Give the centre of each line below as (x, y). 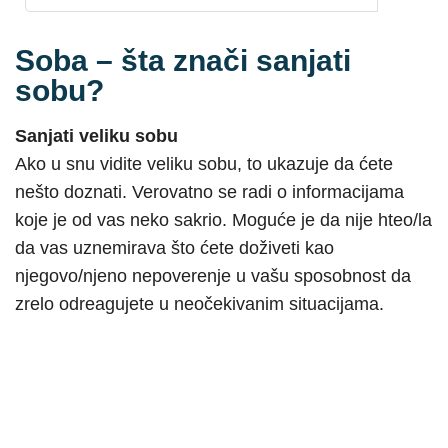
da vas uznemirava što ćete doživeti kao (174, 247)
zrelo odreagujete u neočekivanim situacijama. (199, 303)
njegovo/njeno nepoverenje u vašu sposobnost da (213, 275)
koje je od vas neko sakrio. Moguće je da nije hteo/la (223, 219)
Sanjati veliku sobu (96, 135)
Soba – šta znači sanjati (183, 60)
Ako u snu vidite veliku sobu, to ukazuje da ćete (204, 163)
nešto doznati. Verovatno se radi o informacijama (209, 191)
